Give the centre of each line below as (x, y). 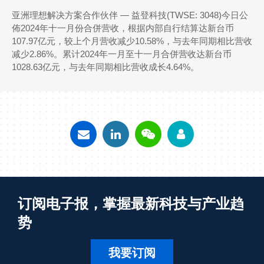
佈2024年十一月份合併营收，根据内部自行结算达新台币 (123, 28)
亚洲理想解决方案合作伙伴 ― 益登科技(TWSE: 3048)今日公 (130, 15)
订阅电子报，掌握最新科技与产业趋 (131, 204)
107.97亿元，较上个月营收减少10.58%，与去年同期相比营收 (132, 41)
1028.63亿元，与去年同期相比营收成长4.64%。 (105, 67)
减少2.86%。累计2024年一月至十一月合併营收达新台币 (122, 54)
